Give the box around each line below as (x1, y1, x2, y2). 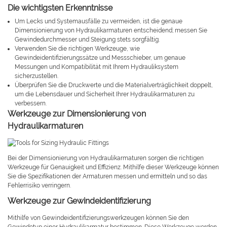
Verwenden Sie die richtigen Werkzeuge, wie (15, 45, 140, 53)
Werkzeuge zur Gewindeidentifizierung (8, 196, 151, 206)
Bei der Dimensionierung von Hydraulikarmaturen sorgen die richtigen (8, 155, 204, 162)
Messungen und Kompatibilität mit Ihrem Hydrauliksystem (15, 63, 179, 71)
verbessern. (15, 100, 47, 107)
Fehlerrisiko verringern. (8, 182, 71, 190)
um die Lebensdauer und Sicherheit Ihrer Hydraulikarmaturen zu (15, 91, 195, 98)
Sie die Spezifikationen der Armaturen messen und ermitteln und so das (8, 173, 207, 180)
